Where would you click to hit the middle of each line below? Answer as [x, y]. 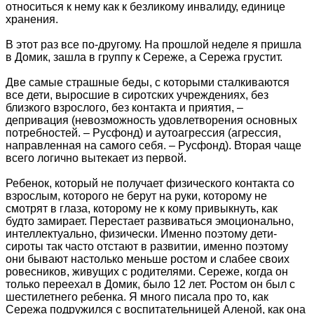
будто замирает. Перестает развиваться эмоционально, [150, 221]
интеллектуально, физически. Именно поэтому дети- [141, 234]
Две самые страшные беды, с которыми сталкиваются [148, 83]
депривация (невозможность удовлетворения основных [151, 121]
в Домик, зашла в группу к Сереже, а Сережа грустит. [145, 57]
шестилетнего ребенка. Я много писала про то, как [137, 297]
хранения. [32, 20]
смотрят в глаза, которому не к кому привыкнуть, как [142, 209]
